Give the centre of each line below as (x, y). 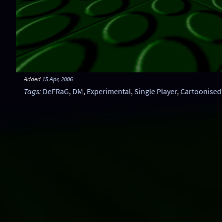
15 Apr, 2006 (57, 79)
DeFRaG (56, 91)
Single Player (156, 91)
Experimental (109, 91)
